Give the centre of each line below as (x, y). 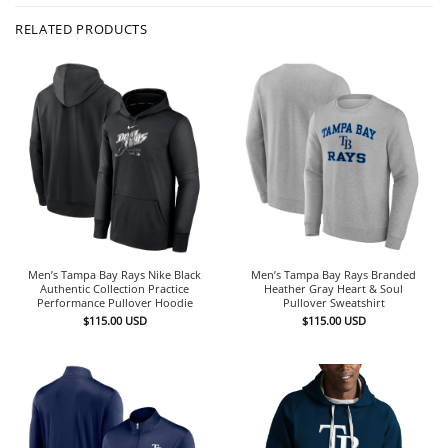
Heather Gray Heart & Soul (333, 288)
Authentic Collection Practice (114, 288)
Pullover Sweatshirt (333, 302)
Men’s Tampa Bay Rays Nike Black (114, 274)
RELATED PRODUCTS (81, 28)
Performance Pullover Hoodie (114, 302)
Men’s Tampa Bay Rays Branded (333, 274)
